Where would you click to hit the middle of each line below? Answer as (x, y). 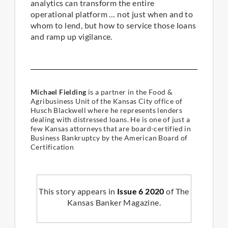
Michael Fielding (59, 92)
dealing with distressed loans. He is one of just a (110, 120)
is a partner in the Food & (130, 92)
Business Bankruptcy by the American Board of (109, 138)
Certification (52, 147)
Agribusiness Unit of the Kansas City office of (107, 101)
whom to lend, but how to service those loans (113, 25)
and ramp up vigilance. (72, 37)
